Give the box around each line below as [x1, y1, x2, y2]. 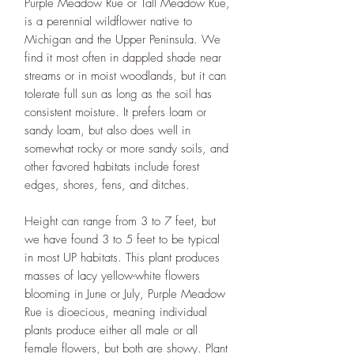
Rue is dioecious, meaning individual [24, 303, 207, 320]
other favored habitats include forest [24, 158, 199, 175]
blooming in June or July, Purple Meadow [24, 285, 225, 302]
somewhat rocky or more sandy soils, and [24, 140, 228, 156]
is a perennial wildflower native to [24, 13, 192, 29]
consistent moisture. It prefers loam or [24, 104, 206, 120]
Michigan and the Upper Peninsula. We [24, 31, 220, 47]
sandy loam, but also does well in [24, 122, 190, 138]
